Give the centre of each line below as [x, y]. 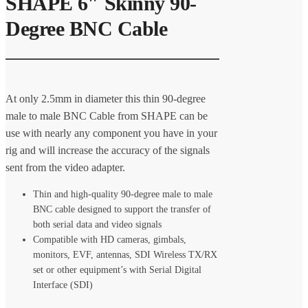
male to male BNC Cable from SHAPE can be [107, 115]
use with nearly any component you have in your [111, 133]
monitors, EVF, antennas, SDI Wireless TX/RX [125, 254]
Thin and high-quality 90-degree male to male [123, 194]
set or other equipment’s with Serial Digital [117, 269]
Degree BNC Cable [86, 28]
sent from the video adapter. [65, 167]
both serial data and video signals [97, 224]
